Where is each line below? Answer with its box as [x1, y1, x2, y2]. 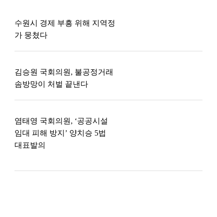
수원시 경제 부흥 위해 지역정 [15, 19, 115, 27]
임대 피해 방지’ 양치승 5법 [15, 129, 106, 137]
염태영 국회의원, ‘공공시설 [15, 117, 108, 125]
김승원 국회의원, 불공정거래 [15, 68, 113, 76]
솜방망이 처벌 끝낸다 [15, 80, 88, 88]
